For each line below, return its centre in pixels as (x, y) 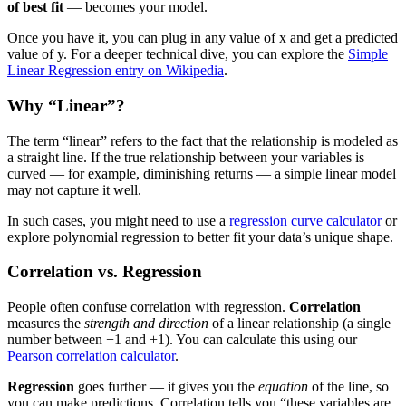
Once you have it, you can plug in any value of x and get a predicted (203, 38)
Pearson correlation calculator (91, 356)
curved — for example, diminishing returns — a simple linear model (202, 173)
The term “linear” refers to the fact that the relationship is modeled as (203, 140)
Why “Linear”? (66, 105)
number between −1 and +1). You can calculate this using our (182, 340)
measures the (46, 324)
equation (283, 387)
